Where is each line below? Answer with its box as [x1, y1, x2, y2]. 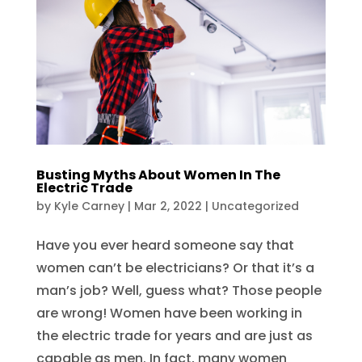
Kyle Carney [53, 198, 124, 214]
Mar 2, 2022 [133, 198, 202, 214]
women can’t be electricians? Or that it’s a [36, 259, 314, 277]
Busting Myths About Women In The [36, 166, 280, 184]
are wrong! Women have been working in [36, 304, 302, 322]
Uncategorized [211, 198, 299, 214]
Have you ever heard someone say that [36, 236, 294, 255]
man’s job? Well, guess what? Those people [36, 281, 322, 300]
